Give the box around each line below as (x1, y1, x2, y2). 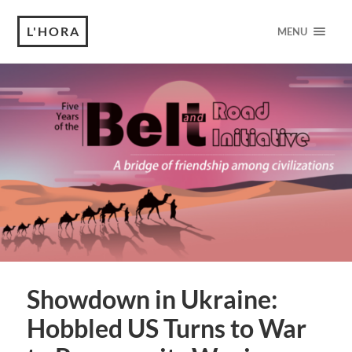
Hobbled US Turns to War (26, 313, 306, 344)
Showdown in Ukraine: (26, 284, 277, 315)
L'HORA (27, 24, 81, 38)
